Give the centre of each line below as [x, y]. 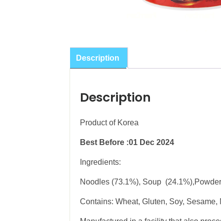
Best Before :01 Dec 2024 [127, 142]
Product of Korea [109, 122]
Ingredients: [100, 162]
